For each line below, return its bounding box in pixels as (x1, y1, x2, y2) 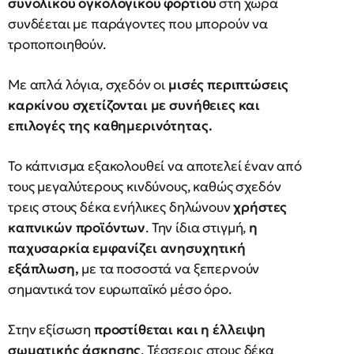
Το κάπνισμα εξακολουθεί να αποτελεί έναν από (8, 157, 302, 175)
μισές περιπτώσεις (168, 76, 289, 93)
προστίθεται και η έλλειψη (93, 321, 265, 338)
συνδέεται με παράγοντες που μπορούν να (8, 15, 268, 32)
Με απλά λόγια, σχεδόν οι (8, 76, 168, 93)
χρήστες (233, 198, 288, 216)
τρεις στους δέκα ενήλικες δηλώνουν (8, 198, 234, 216)
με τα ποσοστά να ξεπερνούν (78, 260, 260, 277)
